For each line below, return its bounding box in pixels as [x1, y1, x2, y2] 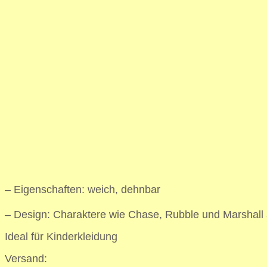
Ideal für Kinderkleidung [5, 230, 117, 243]
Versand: [5, 252, 47, 265]
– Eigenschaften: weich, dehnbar [5, 183, 160, 195]
